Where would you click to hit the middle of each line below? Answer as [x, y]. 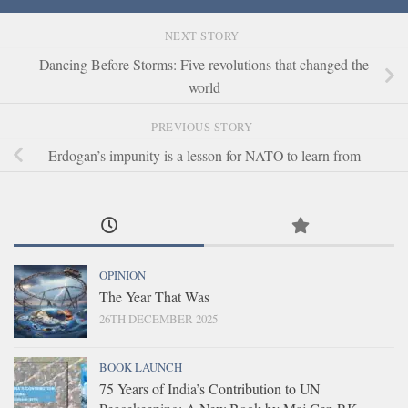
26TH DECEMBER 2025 [158, 319]
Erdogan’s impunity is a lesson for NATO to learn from [204, 155]
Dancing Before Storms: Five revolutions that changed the [204, 65]
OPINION [122, 275]
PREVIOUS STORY [204, 127]
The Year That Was [154, 297]
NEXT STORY [204, 36]
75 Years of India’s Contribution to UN [209, 389]
